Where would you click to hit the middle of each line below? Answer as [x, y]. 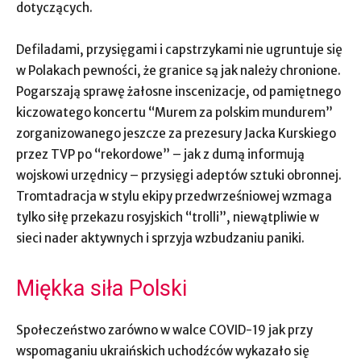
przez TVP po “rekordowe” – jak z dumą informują [160, 154]
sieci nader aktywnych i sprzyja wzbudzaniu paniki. [160, 238]
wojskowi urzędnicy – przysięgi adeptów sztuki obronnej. [179, 175]
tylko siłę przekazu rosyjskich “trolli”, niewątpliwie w [168, 217]
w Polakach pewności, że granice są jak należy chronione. [178, 71]
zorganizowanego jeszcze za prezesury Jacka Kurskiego [176, 133]
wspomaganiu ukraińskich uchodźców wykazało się [163, 351]
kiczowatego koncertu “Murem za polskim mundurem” [174, 112]
